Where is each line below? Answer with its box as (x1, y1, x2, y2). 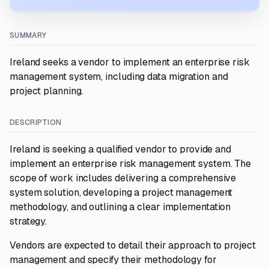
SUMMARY (10, 31, 47, 40)
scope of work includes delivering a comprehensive (10, 172, 237, 184)
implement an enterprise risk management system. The (10, 157, 252, 170)
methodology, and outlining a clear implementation (10, 201, 231, 213)
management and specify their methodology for (10, 253, 217, 266)
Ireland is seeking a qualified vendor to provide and (10, 143, 232, 156)
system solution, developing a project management (10, 186, 233, 199)
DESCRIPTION (10, 118, 62, 127)
